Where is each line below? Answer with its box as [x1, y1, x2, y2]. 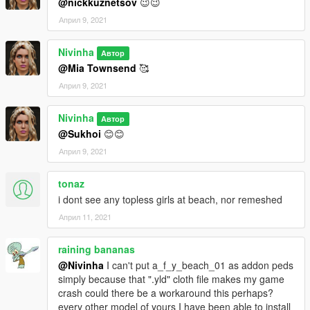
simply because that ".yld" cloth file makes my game [58, 272, 284, 286]
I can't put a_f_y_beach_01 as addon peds [104, 258, 293, 273]
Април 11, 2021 [59, 211, 111, 223]
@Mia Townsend [58, 61, 136, 75]
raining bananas [58, 242, 135, 257]
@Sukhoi [58, 127, 101, 141]
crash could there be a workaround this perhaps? [58, 286, 273, 300]
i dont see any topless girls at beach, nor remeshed [58, 192, 282, 207]
